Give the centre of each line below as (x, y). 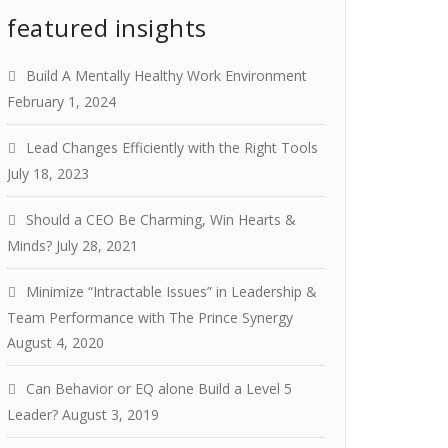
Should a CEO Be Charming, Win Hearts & (161, 219)
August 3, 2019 (110, 414)
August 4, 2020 (55, 342)
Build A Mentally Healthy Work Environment (166, 75)
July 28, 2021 (97, 245)
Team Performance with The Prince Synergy (150, 317)
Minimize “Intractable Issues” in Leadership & (171, 291)
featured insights (107, 27)
